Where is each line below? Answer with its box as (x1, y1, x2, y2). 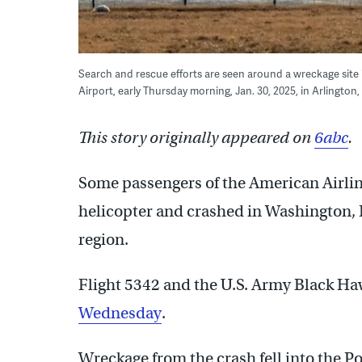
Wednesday (78, 302, 162, 323)
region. (78, 229, 128, 250)
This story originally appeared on (78, 127, 314, 148)
